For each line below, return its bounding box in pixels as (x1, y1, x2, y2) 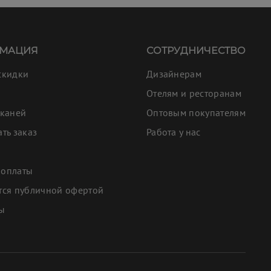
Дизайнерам (146, 67, 202, 80)
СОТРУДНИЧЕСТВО (146, 44, 246, 56)
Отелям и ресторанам (146, 87, 241, 99)
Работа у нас (146, 125, 201, 138)
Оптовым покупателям (146, 106, 246, 119)
